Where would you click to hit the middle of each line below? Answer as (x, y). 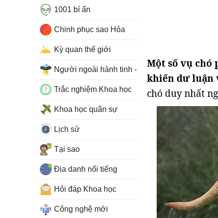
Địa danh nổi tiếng (86, 169)
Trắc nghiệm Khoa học (93, 89)
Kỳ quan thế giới (82, 49)
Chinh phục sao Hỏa (90, 29)
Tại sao (67, 149)
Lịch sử (67, 129)
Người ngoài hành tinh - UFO (105, 69)
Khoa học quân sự (86, 109)
